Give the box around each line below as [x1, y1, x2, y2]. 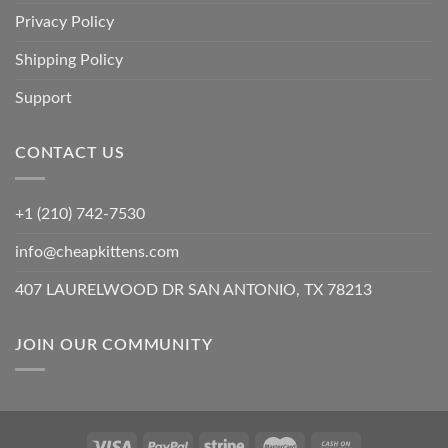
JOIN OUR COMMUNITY [15, 336, 213, 353]
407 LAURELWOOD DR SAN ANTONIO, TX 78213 [15, 281, 372, 298]
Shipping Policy [15, 52, 123, 69]
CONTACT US [15, 145, 125, 162]
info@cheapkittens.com [15, 243, 179, 260]
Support [15, 90, 72, 107]
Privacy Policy [15, 14, 114, 31]
